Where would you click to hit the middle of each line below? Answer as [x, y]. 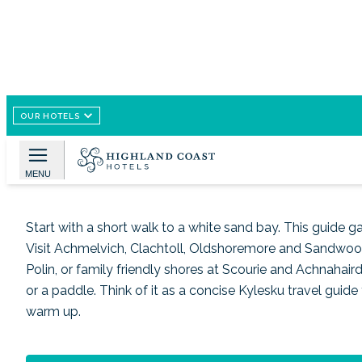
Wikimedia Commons [129, 132]
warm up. [53, 312]
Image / [64, 132]
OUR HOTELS [50, 116]
